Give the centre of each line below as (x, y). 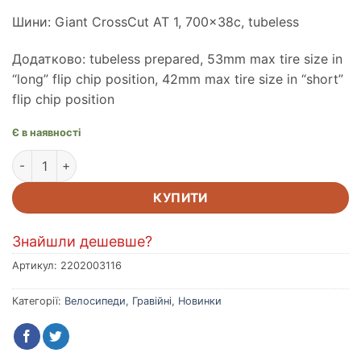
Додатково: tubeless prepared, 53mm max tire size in (177, 59)
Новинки (200, 301)
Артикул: (36, 265)
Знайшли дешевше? (82, 241)
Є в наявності (46, 133)
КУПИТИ (180, 197)
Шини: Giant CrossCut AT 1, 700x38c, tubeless (156, 22)
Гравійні (152, 301)
